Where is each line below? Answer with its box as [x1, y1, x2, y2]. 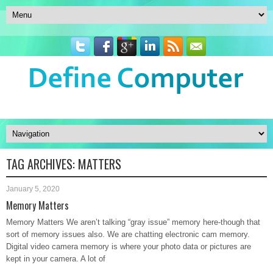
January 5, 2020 [6, 185, 60, 193]
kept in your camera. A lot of [6, 254, 105, 263]
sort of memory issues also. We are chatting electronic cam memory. [6, 230, 250, 239]
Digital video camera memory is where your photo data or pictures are [6, 242, 251, 251]
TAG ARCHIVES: [6, 155, 78, 173]
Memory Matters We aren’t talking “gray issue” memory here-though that [6, 218, 260, 227]
